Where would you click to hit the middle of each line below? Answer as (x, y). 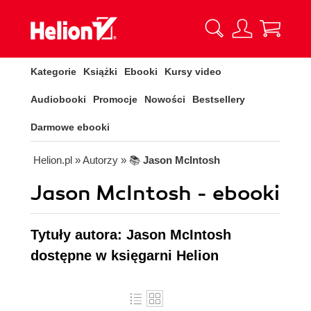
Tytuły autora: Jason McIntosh (131, 235)
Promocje (115, 99)
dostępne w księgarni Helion (125, 255)
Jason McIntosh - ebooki (155, 193)
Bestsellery (219, 99)
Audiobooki (58, 99)
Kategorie (53, 72)
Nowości (165, 99)
